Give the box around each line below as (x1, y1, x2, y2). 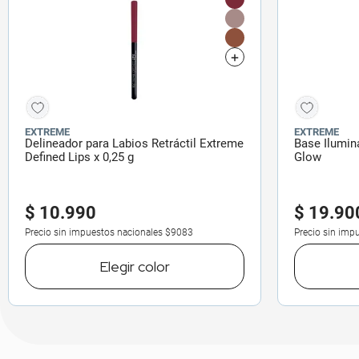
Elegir (99, 256, 138, 276)
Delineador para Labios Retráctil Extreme (25, 135, 244, 151)
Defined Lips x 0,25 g (25, 149, 134, 164)
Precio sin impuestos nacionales (25, 226, 163, 238)
